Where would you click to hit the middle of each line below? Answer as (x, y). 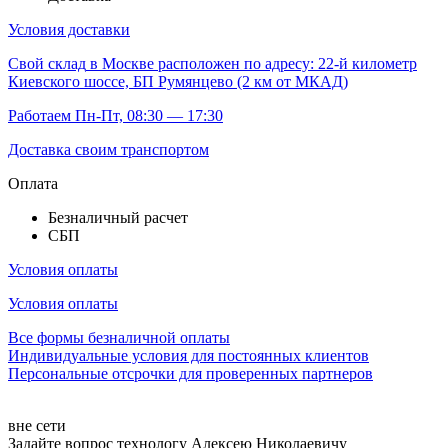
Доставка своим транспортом (108, 149)
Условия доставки (69, 29)
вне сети (37, 425)
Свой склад (47, 63)
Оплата (33, 183)
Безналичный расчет (118, 217)
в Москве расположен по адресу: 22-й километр (251, 63)
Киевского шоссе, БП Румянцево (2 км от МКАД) (178, 81)
